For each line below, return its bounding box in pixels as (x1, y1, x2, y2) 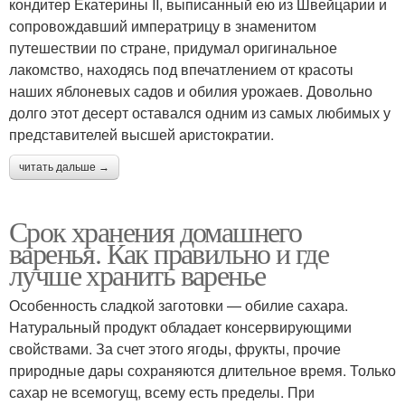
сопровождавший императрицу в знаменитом (9, 15, 316, 37)
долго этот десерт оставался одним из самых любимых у (9, 102, 391, 124)
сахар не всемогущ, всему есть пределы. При (9, 381, 315, 403)
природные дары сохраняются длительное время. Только (9, 360, 396, 381)
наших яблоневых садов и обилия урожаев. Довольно (9, 80, 372, 102)
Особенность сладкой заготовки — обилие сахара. (9, 295, 348, 316)
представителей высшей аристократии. (9, 124, 274, 146)
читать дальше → (19, 161, 109, 174)
